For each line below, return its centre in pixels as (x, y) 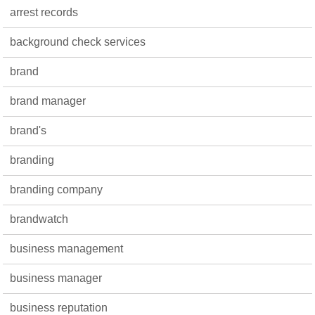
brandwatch (39, 219)
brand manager (48, 101)
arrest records (44, 12)
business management (67, 249)
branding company (57, 189)
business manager (56, 278)
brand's (28, 130)
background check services (78, 42)
